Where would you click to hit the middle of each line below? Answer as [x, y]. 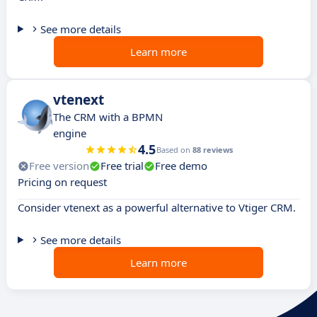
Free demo [181, 166]
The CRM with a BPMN [108, 117]
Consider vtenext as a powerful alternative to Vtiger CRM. [157, 208]
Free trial [122, 166]
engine [70, 133]
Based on [174, 150]
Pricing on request [62, 182]
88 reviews [212, 150]
